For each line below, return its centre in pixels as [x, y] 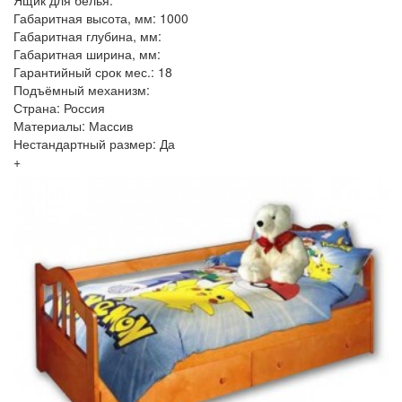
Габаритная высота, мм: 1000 [101, 18]
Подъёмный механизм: [82, 90]
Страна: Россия [59, 108]
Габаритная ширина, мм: [87, 54]
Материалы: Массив [73, 126]
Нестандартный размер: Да [94, 144]
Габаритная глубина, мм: [87, 36]
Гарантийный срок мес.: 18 [93, 72]
